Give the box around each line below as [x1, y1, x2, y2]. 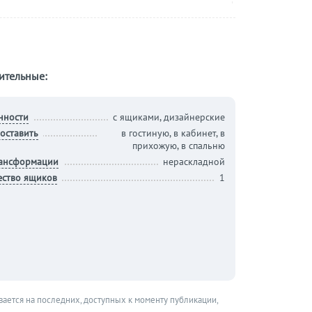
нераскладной [162, 155, 225, 168]
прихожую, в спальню [132, 139, 225, 152]
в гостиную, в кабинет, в [120, 127, 225, 139]
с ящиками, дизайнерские [112, 111, 225, 123]
